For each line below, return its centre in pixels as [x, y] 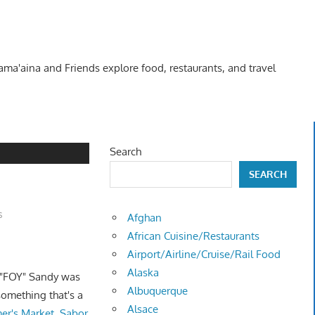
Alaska [143, 273]
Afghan [145, 218]
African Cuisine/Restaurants [194, 236]
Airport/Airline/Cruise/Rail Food [204, 255]
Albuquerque [158, 291]
